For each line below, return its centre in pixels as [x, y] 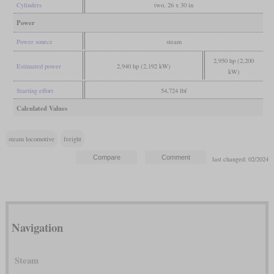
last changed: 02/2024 [241, 159]
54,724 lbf [174, 90]
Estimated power [39, 66]
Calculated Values [42, 108]
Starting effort [35, 90]
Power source [34, 41]
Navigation [37, 228]
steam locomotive [31, 139]
